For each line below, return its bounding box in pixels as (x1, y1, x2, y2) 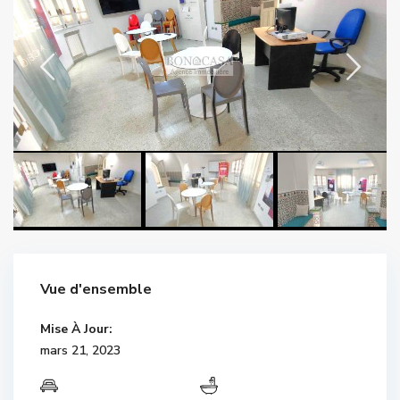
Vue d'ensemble (40, 279, 152, 299)
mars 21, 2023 (40, 341, 121, 359)
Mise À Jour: (40, 320, 112, 337)
